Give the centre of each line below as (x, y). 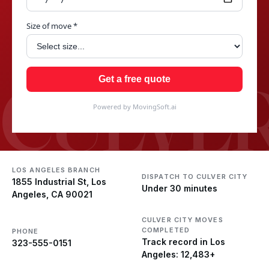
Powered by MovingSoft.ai (134, 107)
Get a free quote (134, 79)
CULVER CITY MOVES (183, 220)
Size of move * (52, 26)
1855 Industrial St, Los (59, 182)
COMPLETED (166, 230)
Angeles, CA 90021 (52, 195)
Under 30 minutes (180, 188)
